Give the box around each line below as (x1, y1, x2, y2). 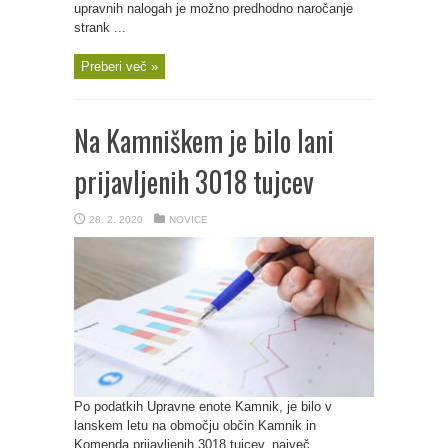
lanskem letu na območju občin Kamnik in (74, 418, 316, 433)
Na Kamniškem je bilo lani (74, 120, 334, 161)
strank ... (74, 20, 126, 35)
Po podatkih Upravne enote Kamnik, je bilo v (74, 399, 332, 414)
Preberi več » (81, 59, 158, 74)
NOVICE (169, 214, 208, 225)
